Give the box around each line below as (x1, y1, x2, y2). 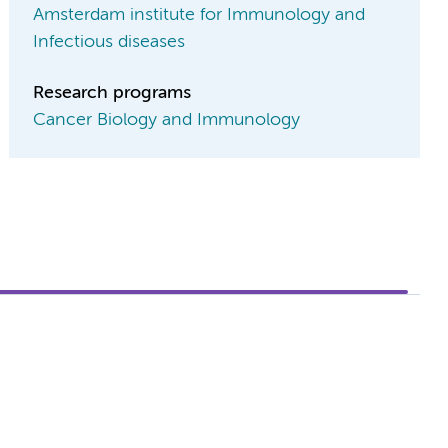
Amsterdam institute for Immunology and (33, 6, 366, 24)
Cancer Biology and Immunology (33, 111, 301, 129)
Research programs (33, 84, 192, 102)
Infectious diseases (33, 33, 186, 51)
